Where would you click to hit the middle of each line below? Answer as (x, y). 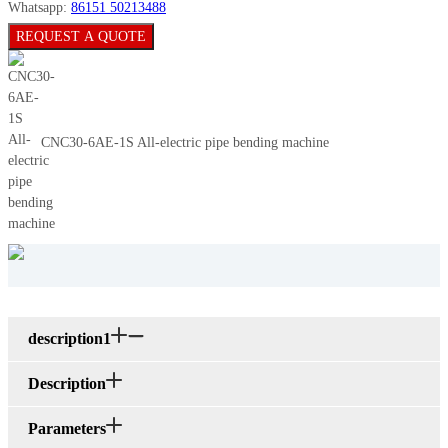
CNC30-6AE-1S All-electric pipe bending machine (185, 142)
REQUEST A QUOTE (81, 37)
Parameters (67, 429)
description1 (69, 339)
